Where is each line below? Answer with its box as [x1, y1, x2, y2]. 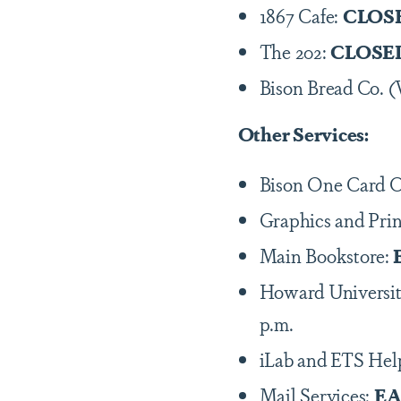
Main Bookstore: [259, 242, 389, 269]
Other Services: [237, 120, 372, 147]
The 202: [259, 38, 331, 64]
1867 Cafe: [259, 2, 343, 29]
